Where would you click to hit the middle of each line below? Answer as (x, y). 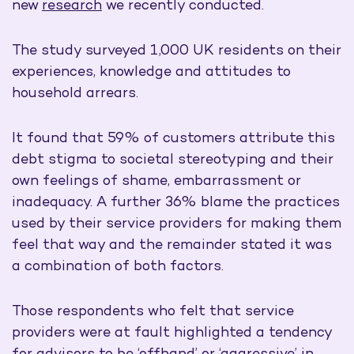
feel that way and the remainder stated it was (172, 245)
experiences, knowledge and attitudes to (151, 72)
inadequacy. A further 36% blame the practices (176, 202)
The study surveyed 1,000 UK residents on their (177, 51)
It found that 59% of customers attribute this (173, 138)
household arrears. (77, 93)
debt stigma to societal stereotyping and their (173, 160)
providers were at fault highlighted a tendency (172, 333)
